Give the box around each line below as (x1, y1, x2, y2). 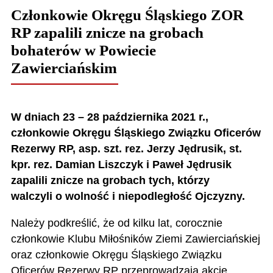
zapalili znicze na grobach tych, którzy (10, 174, 210, 187)
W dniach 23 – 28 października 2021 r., (10, 111, 208, 124)
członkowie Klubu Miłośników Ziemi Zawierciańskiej (10, 232, 260, 245)
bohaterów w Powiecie (10, 42, 156, 59)
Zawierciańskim (10, 60, 117, 77)
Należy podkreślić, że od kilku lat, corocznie (10, 216, 222, 229)
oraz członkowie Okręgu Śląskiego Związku (10, 248, 222, 261)
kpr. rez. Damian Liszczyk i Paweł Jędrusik (10, 158, 232, 171)
